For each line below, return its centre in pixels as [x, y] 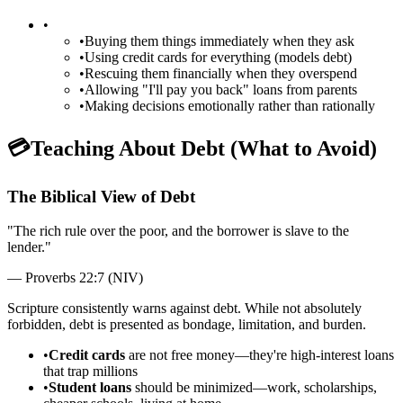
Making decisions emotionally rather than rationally [230, 105]
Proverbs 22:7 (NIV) [84, 278]
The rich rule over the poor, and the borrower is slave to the [181, 231]
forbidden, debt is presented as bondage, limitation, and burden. [187, 325]
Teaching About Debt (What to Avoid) [204, 148]
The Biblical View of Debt [101, 196]
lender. [26, 247]
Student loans [90, 388]
